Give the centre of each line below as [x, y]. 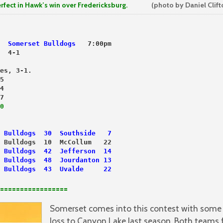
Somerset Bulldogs [42, 44]
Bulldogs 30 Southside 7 [58, 133]
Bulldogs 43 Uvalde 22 [58, 169]
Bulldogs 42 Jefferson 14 [58, 151]
